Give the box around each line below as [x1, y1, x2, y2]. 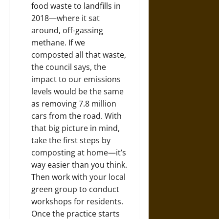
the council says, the [31, 62, 106, 72]
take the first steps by [31, 135, 110, 146]
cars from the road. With [31, 110, 122, 121]
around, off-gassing [31, 25, 103, 36]
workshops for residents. [31, 196, 123, 207]
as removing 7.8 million [31, 98, 116, 109]
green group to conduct [31, 184, 119, 195]
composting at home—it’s [31, 147, 126, 158]
